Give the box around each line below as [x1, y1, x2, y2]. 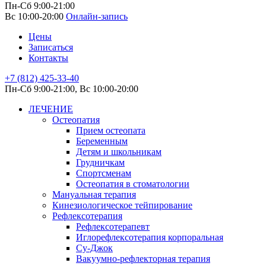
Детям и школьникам [76, 147, 161, 157]
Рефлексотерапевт [76, 221, 150, 232]
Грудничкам [76, 157, 125, 167]
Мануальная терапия [52, 189, 136, 199]
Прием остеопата [76, 125, 145, 135]
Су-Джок [76, 243, 113, 253]
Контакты [28, 53, 68, 63]
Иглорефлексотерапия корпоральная [76, 232, 223, 242]
